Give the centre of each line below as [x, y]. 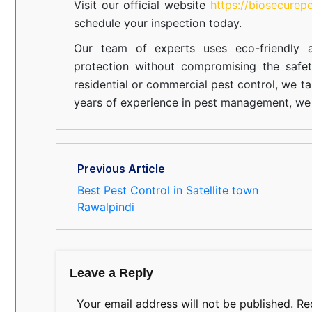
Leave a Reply [111, 273]
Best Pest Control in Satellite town [167, 190]
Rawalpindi [106, 206]
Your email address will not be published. [185, 303]
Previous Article [121, 168]
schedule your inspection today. [157, 23]
